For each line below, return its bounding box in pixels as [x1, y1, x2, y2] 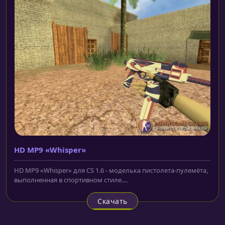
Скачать [97, 196, 128, 206]
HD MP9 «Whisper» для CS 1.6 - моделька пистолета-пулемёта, [14, 166, 208, 175]
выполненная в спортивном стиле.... [14, 175, 128, 185]
